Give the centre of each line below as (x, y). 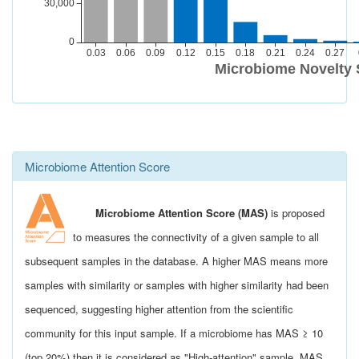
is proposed (296, 213)
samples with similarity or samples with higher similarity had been (177, 285)
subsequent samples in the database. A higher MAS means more (176, 261)
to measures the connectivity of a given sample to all (196, 237)
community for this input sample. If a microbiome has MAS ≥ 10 (174, 333)
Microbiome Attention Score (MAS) (182, 213)
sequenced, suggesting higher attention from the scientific (159, 309)
